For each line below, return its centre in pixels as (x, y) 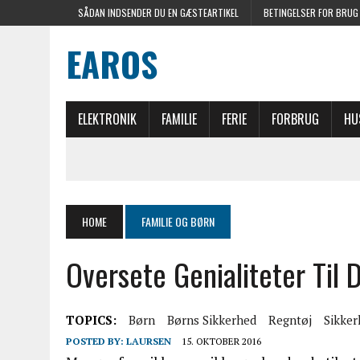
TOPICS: (91, 320)
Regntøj (290, 320)
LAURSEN (149, 341)
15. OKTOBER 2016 (221, 341)
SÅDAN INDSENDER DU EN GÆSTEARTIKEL (158, 12)
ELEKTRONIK (107, 119)
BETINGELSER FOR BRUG (311, 12)
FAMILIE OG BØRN (178, 221)
